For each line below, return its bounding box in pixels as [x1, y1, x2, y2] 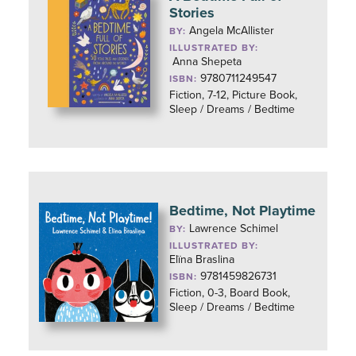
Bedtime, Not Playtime [169, 202, 316, 219]
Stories [169, 4, 215, 21]
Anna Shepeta [169, 55, 246, 68]
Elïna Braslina [169, 253, 235, 266]
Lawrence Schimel [189, 222, 279, 235]
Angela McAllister [189, 24, 275, 37]
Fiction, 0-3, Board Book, [169, 286, 291, 300]
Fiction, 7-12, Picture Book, [169, 88, 298, 102]
